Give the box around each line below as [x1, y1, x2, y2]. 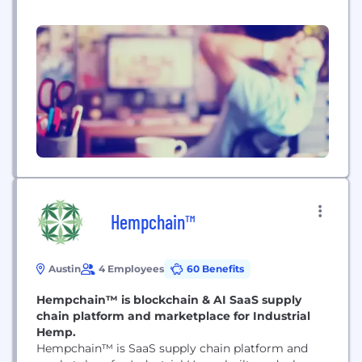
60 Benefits [187, 263, 244, 275]
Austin [48, 263, 81, 275]
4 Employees [99, 263, 164, 275]
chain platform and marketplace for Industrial [36, 309, 310, 323]
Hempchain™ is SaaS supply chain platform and [36, 341, 308, 356]
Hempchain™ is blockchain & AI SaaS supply [36, 293, 301, 307]
